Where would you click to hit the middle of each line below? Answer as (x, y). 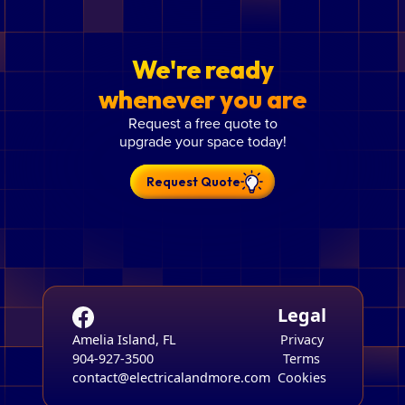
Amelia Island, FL (124, 340)
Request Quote (193, 181)
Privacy (301, 340)
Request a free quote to (202, 123)
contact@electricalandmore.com (171, 378)
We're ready (202, 70)
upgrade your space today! (202, 141)
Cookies (301, 378)
